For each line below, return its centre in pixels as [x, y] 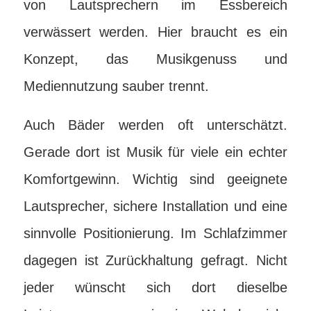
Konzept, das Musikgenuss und [155, 59]
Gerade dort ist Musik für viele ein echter [155, 152]
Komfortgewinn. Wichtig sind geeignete [155, 179]
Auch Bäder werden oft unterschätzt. [155, 125]
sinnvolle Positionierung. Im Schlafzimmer [155, 233]
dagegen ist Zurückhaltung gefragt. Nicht [155, 260]
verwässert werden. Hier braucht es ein [155, 32]
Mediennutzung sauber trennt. [116, 86]
